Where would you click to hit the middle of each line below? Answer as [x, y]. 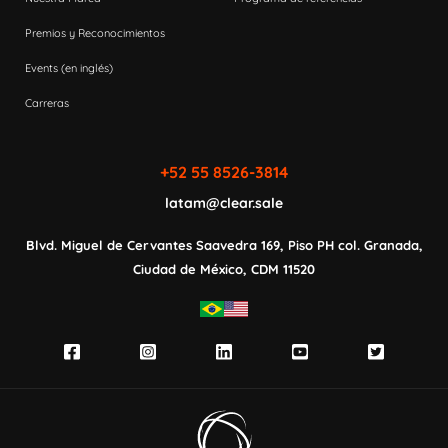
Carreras [47, 103]
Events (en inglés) [69, 68]
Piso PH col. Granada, [353, 245]
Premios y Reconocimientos [95, 33]
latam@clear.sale [224, 203]
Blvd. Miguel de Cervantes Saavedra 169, [154, 245]
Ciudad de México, [190, 269]
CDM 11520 [281, 269]
